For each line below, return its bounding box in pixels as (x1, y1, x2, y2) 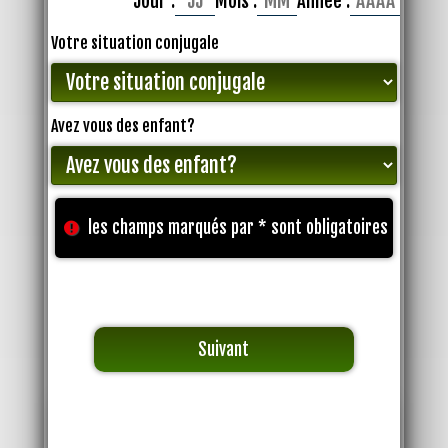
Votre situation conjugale (51, 33, 220, 54)
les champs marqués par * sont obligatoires (88, 217, 389, 239)
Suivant (198, 338, 250, 360)
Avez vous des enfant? (51, 115, 196, 136)
